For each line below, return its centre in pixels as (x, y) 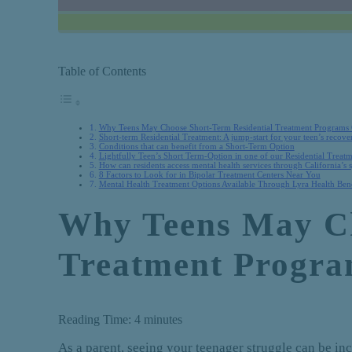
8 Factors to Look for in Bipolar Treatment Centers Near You (209, 174)
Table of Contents (103, 71)
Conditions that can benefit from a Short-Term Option (196, 146)
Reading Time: (95, 319)
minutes (163, 319)
